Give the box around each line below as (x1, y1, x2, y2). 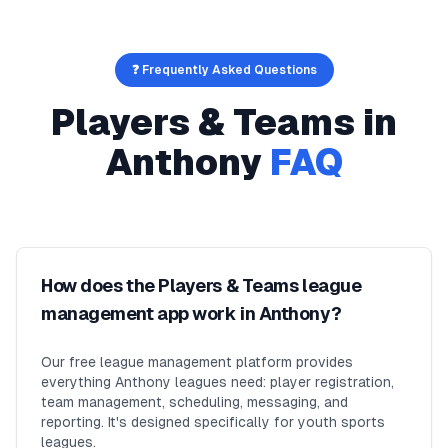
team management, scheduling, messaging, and (41, 394, 348, 410)
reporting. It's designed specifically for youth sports (41, 414, 385, 430)
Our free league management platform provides (41, 354, 353, 370)
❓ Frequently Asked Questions (131, 63, 317, 77)
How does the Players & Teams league (41, 275, 362, 296)
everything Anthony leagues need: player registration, (41, 374, 394, 390)
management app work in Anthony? (41, 303, 342, 324)
